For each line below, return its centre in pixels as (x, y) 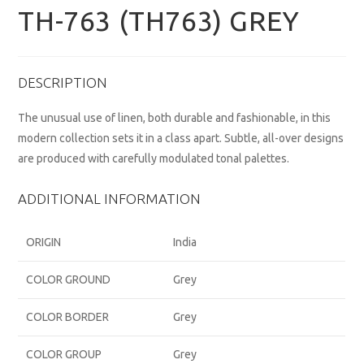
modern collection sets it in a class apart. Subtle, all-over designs (181, 139)
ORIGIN (44, 243)
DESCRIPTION (63, 83)
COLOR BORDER (68, 317)
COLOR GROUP (64, 355)
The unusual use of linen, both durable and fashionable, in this (175, 118)
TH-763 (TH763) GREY (159, 21)
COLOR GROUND (69, 280)
